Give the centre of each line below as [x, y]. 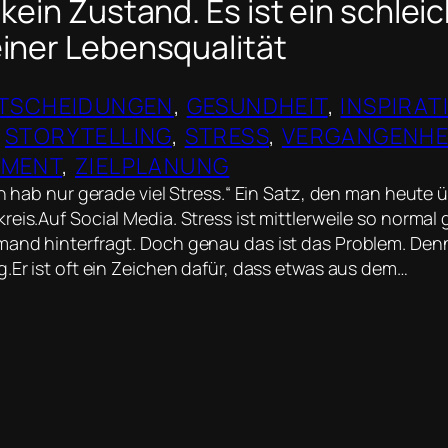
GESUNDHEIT [257, 106]
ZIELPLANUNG [152, 166]
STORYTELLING [88, 136]
